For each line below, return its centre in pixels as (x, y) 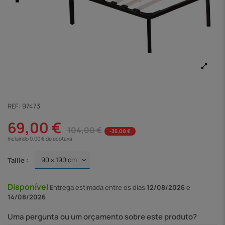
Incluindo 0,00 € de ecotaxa (40, 138)
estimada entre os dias (111, 188)
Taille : (18, 160)
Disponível (29, 187)
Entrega (63, 188)
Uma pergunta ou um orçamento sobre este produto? (102, 216)
